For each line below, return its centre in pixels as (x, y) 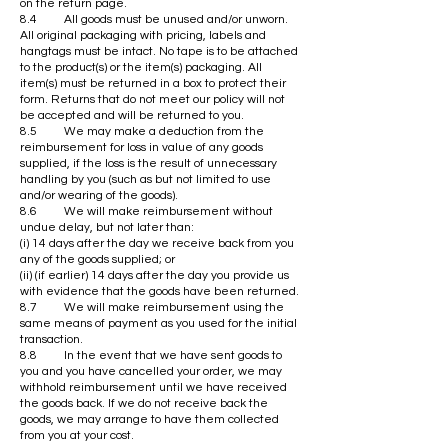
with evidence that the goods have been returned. (159, 291)
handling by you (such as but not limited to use (145, 179)
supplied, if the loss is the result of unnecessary (148, 163)
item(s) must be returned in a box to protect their (153, 83)
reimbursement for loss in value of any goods (141, 147)
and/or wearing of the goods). (99, 195)
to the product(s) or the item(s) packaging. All (141, 67)
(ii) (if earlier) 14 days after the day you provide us (154, 275)
